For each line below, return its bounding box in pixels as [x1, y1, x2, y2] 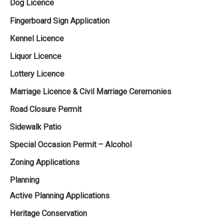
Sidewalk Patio [10, 122, 61, 132]
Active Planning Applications [10, 191, 110, 201]
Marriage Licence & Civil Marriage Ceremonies [10, 86, 171, 96]
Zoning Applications [10, 158, 80, 167]
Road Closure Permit [10, 104, 82, 114]
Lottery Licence [10, 69, 64, 79]
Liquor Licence [10, 51, 61, 61]
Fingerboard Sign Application [10, 16, 110, 26]
